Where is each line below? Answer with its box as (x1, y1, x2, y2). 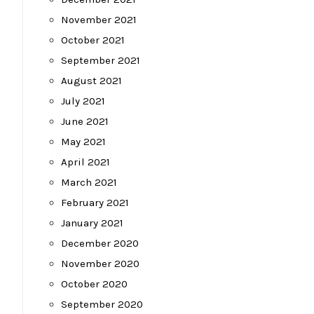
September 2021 (61, 54, 140, 67)
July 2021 (61, 95, 105, 107)
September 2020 (61, 298, 143, 310)
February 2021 (61, 196, 129, 209)
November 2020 (61, 257, 139, 270)
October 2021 (61, 34, 125, 46)
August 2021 (61, 74, 122, 87)
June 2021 (61, 115, 109, 128)
